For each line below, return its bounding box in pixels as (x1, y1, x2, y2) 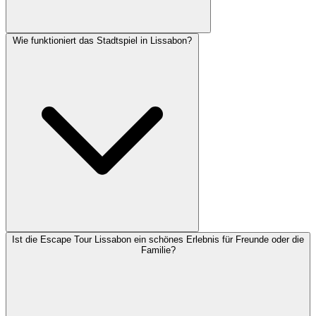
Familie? (140, 245, 176, 256)
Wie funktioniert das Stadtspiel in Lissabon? (13, 35, 192, 47)
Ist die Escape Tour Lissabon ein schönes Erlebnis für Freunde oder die (12, 234, 304, 245)
